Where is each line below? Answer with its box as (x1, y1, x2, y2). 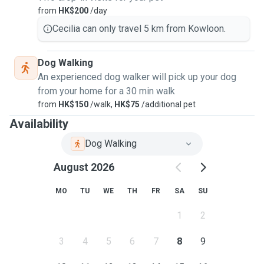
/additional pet (140, 100, 196, 109)
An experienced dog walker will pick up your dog (38, 71, 236, 82)
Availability (9, 117, 68, 131)
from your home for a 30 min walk (38, 85, 175, 97)
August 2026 (53, 161, 114, 173)
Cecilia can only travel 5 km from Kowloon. (52, 23, 226, 34)
